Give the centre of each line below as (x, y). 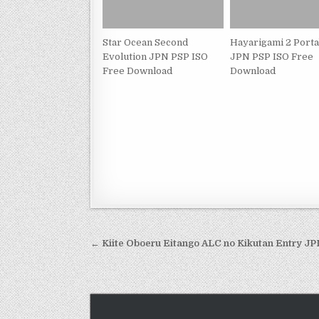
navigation (139, 266)
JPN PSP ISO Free (272, 56)
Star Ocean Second (145, 42)
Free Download (137, 70)
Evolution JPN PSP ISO (155, 56)
